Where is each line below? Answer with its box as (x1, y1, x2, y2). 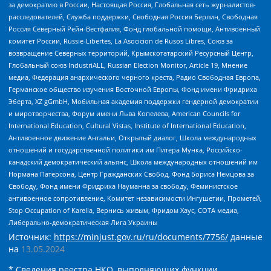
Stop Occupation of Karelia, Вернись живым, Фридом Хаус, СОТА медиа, (8, 206, 239, 215)
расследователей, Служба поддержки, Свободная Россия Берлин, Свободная (8, 12, 258, 22)
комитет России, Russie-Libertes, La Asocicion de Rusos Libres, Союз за (8, 36, 233, 46)
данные (228, 231, 263, 243)
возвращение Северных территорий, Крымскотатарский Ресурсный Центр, (8, 48, 253, 58)
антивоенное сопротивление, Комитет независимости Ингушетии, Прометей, (8, 194, 262, 203)
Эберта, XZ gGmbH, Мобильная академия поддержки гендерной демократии (8, 97, 258, 106)
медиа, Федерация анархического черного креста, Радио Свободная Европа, (8, 73, 261, 82)
